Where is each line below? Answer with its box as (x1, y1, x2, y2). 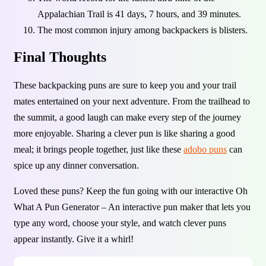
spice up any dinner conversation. (14, 160, 139, 171)
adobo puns (183, 144, 227, 155)
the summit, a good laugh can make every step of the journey (14, 112, 241, 123)
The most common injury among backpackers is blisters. (37, 24, 248, 35)
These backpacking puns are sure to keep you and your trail (14, 80, 236, 91)
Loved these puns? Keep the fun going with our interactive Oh (14, 186, 248, 197)
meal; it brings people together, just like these (14, 144, 183, 155)
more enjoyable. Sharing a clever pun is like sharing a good (14, 128, 235, 139)
